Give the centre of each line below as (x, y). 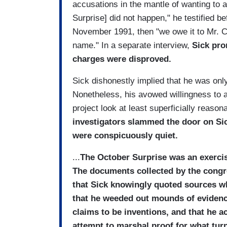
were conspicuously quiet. (125, 136)
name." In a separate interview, (132, 46)
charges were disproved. (122, 59)
